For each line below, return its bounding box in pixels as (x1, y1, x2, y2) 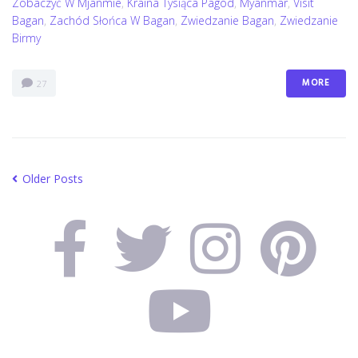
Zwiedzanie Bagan (181, 12, 274, 28)
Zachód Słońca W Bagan (50, 12, 175, 28)
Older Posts (19, 170, 83, 186)
